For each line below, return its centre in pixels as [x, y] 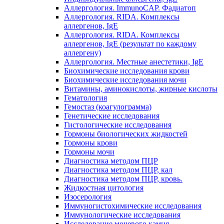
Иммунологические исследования [122, 214]
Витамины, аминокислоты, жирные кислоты [141, 88]
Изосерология [88, 196]
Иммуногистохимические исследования [133, 205]
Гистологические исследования [118, 124]
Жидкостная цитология [104, 187]
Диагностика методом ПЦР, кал [118, 169]
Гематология [85, 97]
